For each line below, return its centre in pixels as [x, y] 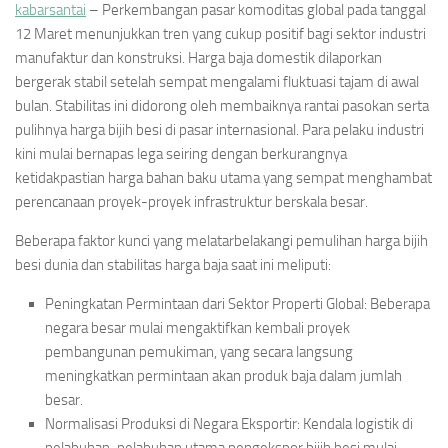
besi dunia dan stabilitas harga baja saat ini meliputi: [173, 265]
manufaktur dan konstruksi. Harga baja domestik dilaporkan [198, 58]
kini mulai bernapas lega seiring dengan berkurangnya [181, 154]
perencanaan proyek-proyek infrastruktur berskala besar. [191, 202]
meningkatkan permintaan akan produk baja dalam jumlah [223, 376]
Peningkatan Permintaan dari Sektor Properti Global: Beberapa [237, 304]
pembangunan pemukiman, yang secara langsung [199, 352]
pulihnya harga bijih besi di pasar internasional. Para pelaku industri [219, 130]
